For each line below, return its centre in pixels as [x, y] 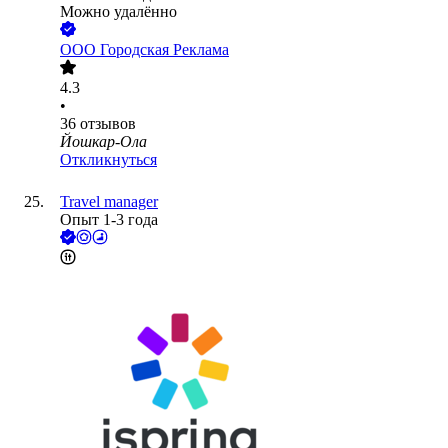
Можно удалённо [118, 12]
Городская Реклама [164, 50]
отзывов [108, 124]
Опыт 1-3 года [109, 220]
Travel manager [109, 202]
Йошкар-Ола [103, 142]
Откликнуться [108, 160]
